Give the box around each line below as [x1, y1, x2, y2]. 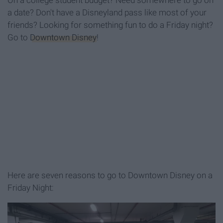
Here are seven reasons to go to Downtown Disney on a [7, 170, 213, 181]
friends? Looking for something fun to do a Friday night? [7, 20, 213, 30]
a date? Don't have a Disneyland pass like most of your [7, 7, 207, 18]
